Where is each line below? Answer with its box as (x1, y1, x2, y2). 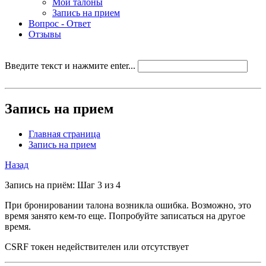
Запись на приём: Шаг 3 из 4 (5, 179, 121, 190)
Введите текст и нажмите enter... (5, 61, 135, 71)
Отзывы (28, 29, 61, 39)
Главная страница (28, 128, 100, 139)
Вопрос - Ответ (28, 18, 91, 28)
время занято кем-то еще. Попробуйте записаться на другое (5, 210, 245, 221)
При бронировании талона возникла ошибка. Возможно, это (5, 199, 251, 210)
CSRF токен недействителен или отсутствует (5, 241, 189, 252)
